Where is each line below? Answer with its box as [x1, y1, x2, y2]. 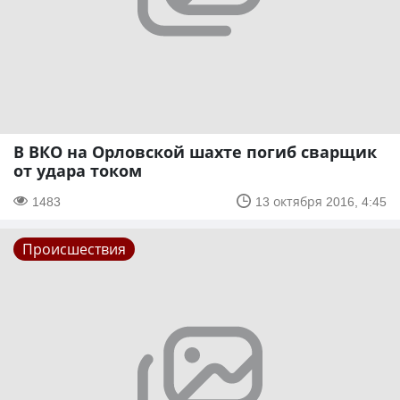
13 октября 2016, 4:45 [255, 192, 387, 210]
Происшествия [22, 238, 126, 259]
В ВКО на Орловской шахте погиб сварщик [13, 140, 377, 162]
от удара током [13, 159, 142, 181]
